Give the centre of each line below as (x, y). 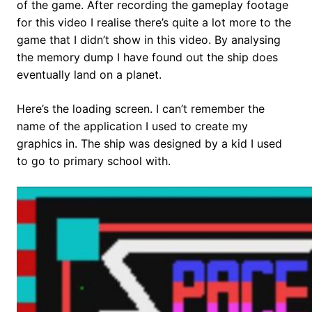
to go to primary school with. (94, 161)
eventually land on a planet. (89, 75)
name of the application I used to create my (132, 126)
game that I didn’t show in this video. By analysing (149, 40)
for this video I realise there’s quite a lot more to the (154, 23)
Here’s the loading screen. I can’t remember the (141, 109)
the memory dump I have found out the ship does (147, 57)
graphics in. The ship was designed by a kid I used (149, 144)
